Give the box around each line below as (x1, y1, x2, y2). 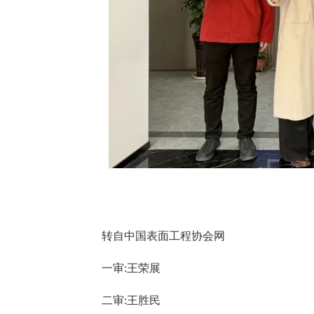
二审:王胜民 (101, 294, 163, 307)
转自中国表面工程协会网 (101, 230, 228, 243)
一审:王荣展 (101, 262, 163, 275)
